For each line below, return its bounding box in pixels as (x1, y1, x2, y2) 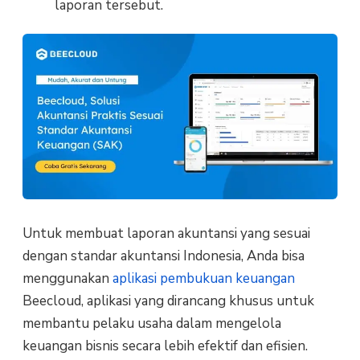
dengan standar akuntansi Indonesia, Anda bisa (22, 246, 305, 265)
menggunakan (22, 268, 112, 288)
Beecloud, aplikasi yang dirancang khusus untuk (22, 291, 314, 310)
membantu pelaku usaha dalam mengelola (22, 313, 281, 333)
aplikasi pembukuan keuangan (112, 268, 295, 288)
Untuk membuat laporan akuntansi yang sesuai (22, 223, 310, 243)
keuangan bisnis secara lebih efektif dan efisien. (22, 336, 308, 355)
